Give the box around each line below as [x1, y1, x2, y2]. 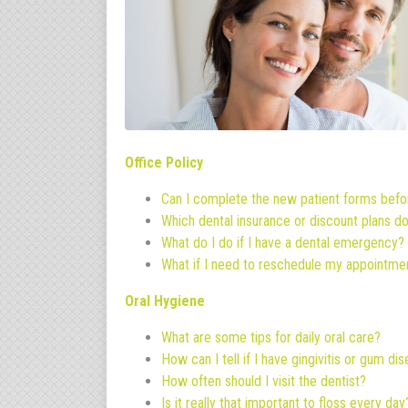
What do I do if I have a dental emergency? [161, 233, 404, 251]
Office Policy [125, 153, 203, 171]
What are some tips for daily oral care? [161, 328, 381, 346]
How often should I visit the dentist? [161, 372, 366, 390]
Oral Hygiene [125, 291, 205, 310]
